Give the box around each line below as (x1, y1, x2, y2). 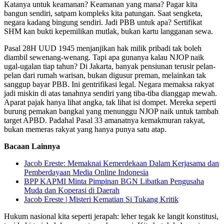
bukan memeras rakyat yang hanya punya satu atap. (4, 124, 166, 133)
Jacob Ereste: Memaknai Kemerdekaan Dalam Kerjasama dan (24, 158, 219, 167)
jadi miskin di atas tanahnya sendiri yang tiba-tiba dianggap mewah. (4, 88, 217, 97)
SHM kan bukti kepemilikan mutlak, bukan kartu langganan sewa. (4, 26, 213, 35)
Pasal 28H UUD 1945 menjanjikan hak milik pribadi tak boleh (4, 43, 201, 52)
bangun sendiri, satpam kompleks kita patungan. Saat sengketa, (4, 8, 202, 17)
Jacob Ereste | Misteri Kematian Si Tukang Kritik (24, 194, 178, 203)
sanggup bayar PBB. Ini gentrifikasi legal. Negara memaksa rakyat (4, 79, 214, 88)
